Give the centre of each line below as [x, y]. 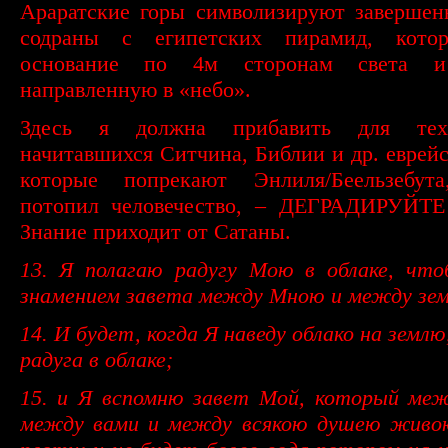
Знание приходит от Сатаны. [155, 231]
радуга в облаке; [96, 359]
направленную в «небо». [135, 89]
